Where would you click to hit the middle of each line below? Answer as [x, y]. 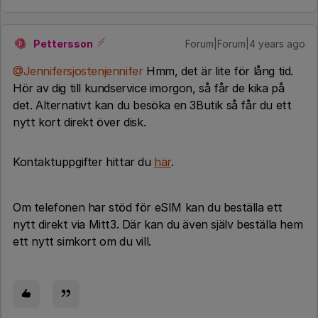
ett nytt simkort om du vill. [84, 241]
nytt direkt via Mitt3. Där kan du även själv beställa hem [158, 224]
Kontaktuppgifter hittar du [84, 162]
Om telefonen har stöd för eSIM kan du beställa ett [148, 207]
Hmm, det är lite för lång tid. [218, 71]
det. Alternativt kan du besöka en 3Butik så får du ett [152, 105]
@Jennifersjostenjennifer [78, 71]
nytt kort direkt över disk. [79, 122]
